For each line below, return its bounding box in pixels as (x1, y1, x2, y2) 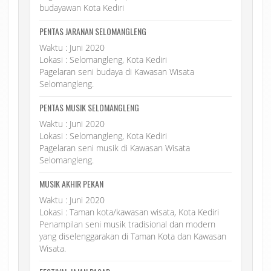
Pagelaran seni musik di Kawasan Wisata (39, 142, 190, 154)
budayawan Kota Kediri (39, 1, 124, 13)
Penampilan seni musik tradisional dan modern (39, 218, 215, 230)
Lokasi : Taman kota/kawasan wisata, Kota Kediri (39, 206, 219, 218)
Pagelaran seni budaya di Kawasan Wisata (39, 65, 194, 77)
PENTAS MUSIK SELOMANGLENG (39, 100, 139, 114)
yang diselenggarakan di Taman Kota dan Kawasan (39, 230, 226, 242)
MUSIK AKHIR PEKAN (39, 177, 103, 190)
